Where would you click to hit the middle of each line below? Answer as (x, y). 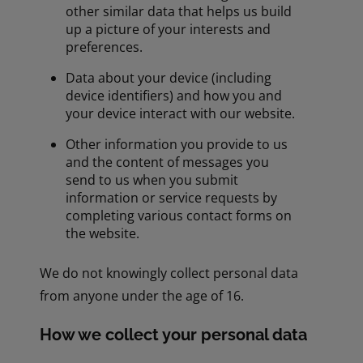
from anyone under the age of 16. (142, 295)
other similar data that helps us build (179, 11)
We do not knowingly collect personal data (169, 273)
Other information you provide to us (177, 144)
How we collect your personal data (174, 334)
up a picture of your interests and (169, 29)
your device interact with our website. (181, 113)
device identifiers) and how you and (174, 95)
